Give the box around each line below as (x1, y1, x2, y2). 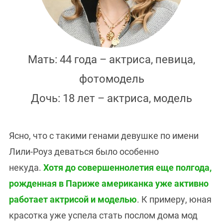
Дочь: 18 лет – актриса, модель (31, 92, 192, 105)
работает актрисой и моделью (9, 194, 137, 205)
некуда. (9, 162, 43, 173)
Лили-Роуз (9, 146, 52, 157)
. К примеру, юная (137, 194, 212, 205)
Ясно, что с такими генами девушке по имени (9, 130, 199, 141)
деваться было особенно (54, 146, 159, 157)
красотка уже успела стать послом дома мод (9, 210, 198, 221)
